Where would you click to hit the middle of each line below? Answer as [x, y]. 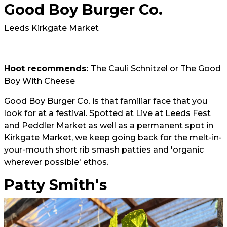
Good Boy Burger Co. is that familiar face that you [106, 101]
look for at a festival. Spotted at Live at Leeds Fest [107, 113]
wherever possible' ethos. [56, 162]
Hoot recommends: [47, 69]
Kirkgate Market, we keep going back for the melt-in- [113, 138]
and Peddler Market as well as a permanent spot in [109, 125]
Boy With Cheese [40, 81]
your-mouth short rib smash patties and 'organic [104, 150]
